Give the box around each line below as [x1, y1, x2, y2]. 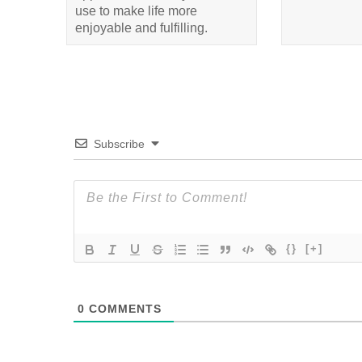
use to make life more [75, 4, 197, 18]
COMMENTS [84, 302, 162, 315]
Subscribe [93, 137, 145, 150]
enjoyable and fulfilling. [75, 21, 208, 35]
